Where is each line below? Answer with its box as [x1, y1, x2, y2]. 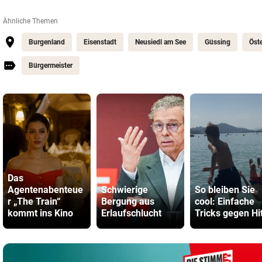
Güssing [205, 38, 230, 46]
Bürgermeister [29, 61, 73, 70]
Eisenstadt [84, 38, 116, 46]
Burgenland [29, 38, 65, 46]
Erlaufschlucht [101, 208, 161, 219]
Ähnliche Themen [3, 17, 58, 25]
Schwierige [101, 184, 148, 195]
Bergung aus [101, 196, 154, 207]
